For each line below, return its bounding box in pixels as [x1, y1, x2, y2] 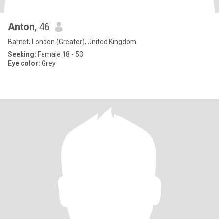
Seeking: [8, 50, 36, 58]
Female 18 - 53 [36, 50, 83, 58]
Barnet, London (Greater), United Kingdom [8, 38, 136, 45]
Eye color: [8, 59, 40, 67]
